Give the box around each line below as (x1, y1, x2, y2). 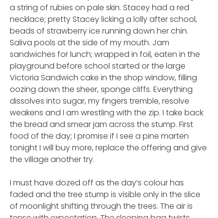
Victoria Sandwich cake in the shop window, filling (10, 72, 197, 83)
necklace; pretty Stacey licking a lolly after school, (10, 13, 197, 25)
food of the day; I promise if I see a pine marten (10, 130, 189, 142)
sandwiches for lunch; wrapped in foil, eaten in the (10, 48, 200, 60)
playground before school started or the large (10, 60, 185, 72)
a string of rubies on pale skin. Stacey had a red (10, 1, 189, 13)
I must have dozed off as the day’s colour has (10, 177, 184, 188)
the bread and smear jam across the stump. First (10, 118, 193, 130)
